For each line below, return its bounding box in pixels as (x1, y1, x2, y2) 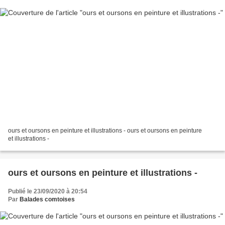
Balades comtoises (20, 195, 75, 203)
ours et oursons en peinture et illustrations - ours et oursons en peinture (8, 127, 202, 134)
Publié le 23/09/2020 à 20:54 (8, 187, 87, 195)
